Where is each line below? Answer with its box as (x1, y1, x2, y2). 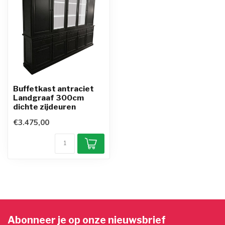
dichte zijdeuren (13, 102, 76, 112)
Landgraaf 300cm (13, 93, 84, 103)
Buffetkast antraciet (13, 84, 94, 94)
